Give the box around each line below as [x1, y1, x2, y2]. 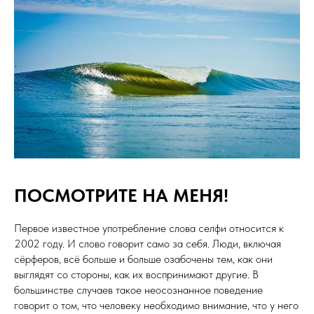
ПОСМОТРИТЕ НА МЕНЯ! [14, 184, 228, 206]
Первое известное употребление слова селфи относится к [14, 221, 284, 235]
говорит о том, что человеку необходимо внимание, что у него [14, 298, 299, 312]
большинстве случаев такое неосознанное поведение [14, 282, 263, 296]
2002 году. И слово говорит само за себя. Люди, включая [14, 236, 281, 250]
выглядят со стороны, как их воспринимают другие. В [14, 267, 259, 281]
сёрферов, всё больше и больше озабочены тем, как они [14, 252, 273, 266]
